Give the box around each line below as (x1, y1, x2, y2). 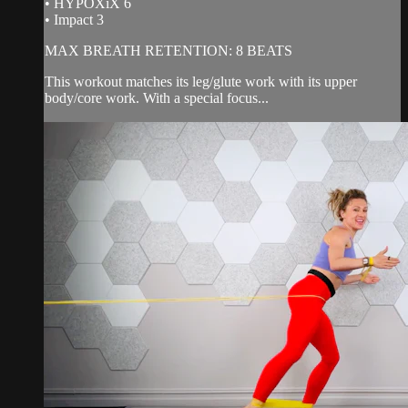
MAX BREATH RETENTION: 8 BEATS (45, 42, 292, 58)
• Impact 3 (45, 11, 104, 27)
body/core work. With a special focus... (45, 89, 269, 106)
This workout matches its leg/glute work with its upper (45, 73, 357, 89)
